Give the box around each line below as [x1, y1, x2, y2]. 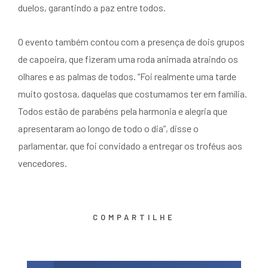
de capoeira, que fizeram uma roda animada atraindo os [18, 53, 238, 65]
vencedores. [18, 157, 67, 169]
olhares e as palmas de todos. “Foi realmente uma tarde [18, 71, 236, 83]
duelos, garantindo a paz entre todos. [18, 2, 166, 14]
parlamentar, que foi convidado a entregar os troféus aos [18, 140, 242, 152]
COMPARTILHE [93, 212, 175, 223]
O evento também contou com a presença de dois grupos [18, 36, 245, 48]
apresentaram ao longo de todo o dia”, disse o [18, 123, 199, 135]
